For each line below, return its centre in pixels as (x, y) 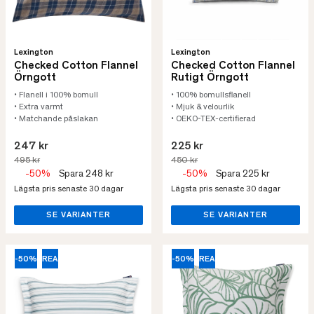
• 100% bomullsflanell (211, 95)
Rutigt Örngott (210, 78)
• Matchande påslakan (56, 119)
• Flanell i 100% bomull (56, 95)
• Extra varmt (39, 107)
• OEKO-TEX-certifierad (213, 119)
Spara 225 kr (243, 175)
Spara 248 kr (86, 175)
